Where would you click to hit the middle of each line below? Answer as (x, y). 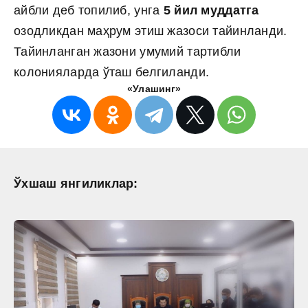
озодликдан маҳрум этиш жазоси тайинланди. (151, 31)
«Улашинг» (154, 88)
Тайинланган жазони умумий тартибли (128, 51)
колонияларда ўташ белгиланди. (112, 72)
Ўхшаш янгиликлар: (76, 183)
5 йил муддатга (211, 10)
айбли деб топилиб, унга (89, 10)
